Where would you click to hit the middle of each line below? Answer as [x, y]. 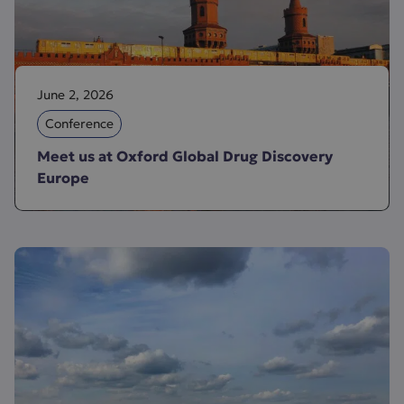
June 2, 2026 [75, 95]
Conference [79, 124]
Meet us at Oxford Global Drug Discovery [185, 156]
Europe [65, 178]
